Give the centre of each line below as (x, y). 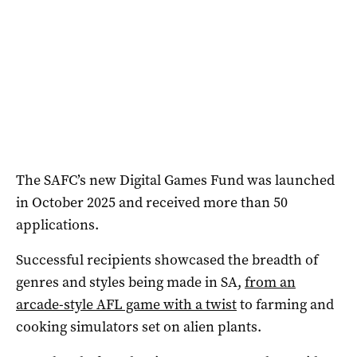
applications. (57, 224)
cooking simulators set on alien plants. (139, 326)
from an (270, 282)
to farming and (285, 304)
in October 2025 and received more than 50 (152, 202)
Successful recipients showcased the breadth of (167, 259)
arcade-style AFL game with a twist (126, 304)
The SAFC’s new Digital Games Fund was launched (175, 180)
